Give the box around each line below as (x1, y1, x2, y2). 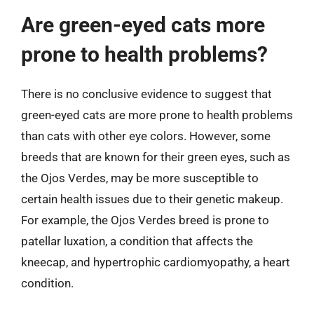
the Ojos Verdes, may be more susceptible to (21, 171, 259, 185)
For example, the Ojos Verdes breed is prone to (21, 213, 269, 227)
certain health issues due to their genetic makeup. (21, 192, 283, 206)
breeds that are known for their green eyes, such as (21, 150, 290, 164)
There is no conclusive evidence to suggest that (21, 87, 272, 101)
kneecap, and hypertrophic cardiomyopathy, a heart (21, 255, 290, 269)
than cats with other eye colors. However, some (21, 129, 271, 143)
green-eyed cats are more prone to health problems (21, 108, 293, 122)
